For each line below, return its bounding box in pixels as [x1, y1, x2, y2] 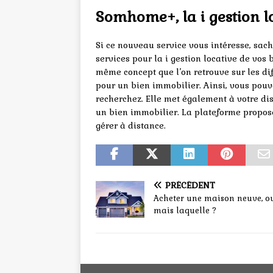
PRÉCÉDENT [165, 180, 215, 191]
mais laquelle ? [154, 205, 216, 216]
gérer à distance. [96, 120, 166, 132]
